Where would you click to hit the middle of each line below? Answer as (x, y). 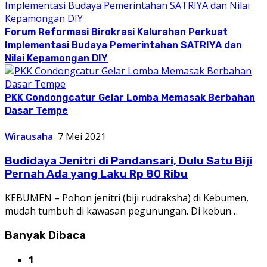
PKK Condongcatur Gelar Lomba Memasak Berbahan (130, 97)
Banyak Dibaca (45, 236)
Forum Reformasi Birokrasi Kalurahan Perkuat (116, 32)
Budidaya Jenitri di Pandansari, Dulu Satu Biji (128, 161)
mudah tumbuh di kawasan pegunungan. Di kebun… (121, 211)
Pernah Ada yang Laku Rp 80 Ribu (96, 174)
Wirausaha (29, 136)
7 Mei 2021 (82, 136)
